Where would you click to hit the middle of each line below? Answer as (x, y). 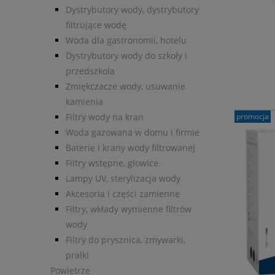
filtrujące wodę (96, 25)
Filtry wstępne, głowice (112, 163)
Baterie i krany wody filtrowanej (130, 148)
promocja (253, 117)
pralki (77, 255)
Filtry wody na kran (105, 117)
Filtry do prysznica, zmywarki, (126, 240)
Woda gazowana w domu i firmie (133, 133)
